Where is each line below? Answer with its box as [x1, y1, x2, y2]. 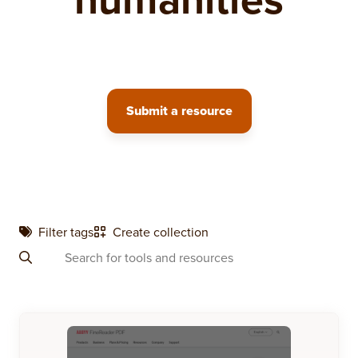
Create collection [113, 223, 209, 241]
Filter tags [38, 223, 93, 241]
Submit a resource [125, 101, 233, 120]
